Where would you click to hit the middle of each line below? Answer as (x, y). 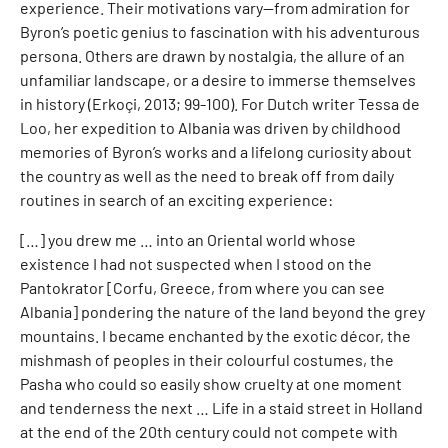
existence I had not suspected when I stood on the (196, 263)
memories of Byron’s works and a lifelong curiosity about (216, 151)
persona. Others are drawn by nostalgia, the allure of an (212, 55)
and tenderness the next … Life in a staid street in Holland (221, 407)
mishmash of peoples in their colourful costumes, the (207, 359)
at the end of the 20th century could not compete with (209, 431)
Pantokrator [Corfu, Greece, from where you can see (202, 287)
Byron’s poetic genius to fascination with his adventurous (220, 31)
